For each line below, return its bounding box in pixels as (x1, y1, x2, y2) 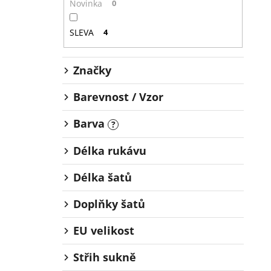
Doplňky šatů (73, 197, 145, 212)
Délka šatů (73, 170, 132, 185)
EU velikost (73, 223, 134, 238)
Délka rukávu (73, 143, 146, 158)
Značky (73, 63, 111, 78)
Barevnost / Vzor (73, 90, 163, 105)
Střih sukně (73, 250, 136, 265)
